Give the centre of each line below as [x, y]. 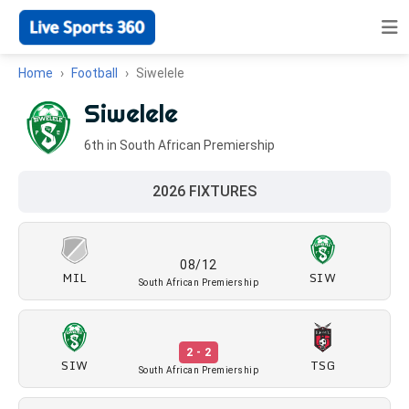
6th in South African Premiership [179, 145]
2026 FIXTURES [204, 191]
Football [94, 73]
